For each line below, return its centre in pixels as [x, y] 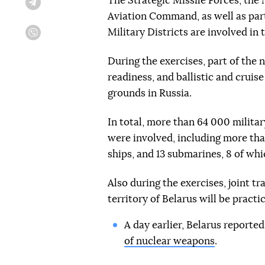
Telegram [54, 7]
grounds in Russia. [150, 93]
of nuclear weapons [169, 241]
